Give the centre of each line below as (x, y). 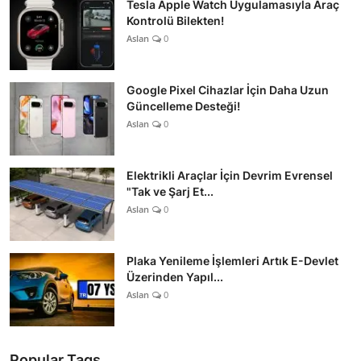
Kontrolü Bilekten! (175, 20)
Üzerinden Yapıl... (175, 276)
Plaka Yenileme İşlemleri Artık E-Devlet (232, 260)
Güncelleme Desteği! (183, 106)
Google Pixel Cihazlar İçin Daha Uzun (228, 89)
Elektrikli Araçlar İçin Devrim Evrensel (230, 175)
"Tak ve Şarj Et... (170, 191)
